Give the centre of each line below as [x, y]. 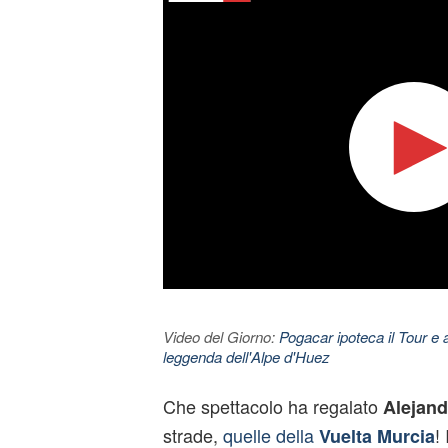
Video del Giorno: [220, 336]
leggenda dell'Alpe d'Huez [246, 356]
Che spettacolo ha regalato [272, 406]
